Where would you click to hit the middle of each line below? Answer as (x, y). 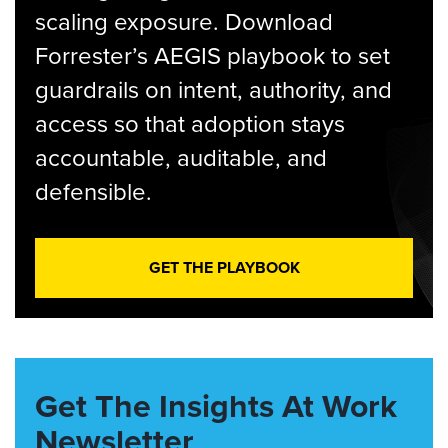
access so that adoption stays (190, 123)
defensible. (93, 191)
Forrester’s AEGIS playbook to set (212, 55)
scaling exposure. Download (184, 21)
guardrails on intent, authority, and (213, 89)
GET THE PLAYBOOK (224, 267)
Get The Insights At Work (216, 405)
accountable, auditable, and (181, 157)
